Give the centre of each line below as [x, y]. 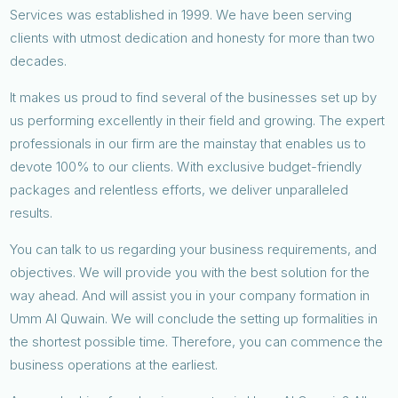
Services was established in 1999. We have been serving [181, 14]
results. [32, 212]
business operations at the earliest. [116, 364]
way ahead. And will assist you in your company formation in [190, 295]
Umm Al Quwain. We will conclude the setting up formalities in [194, 318]
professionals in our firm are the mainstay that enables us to [188, 143]
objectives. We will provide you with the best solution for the [190, 272]
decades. [39, 60]
